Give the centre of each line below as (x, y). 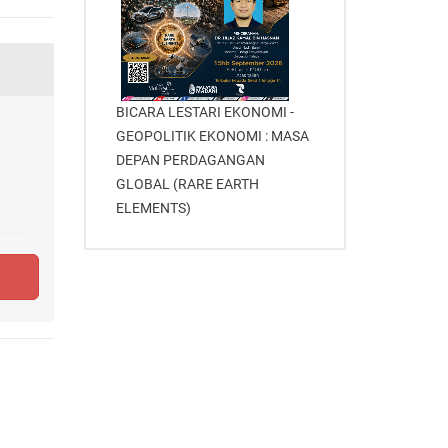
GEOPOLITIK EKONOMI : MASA (212, 135)
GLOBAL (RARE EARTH (187, 183)
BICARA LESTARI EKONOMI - (204, 111)
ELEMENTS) (153, 207)
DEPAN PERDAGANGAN (190, 159)
